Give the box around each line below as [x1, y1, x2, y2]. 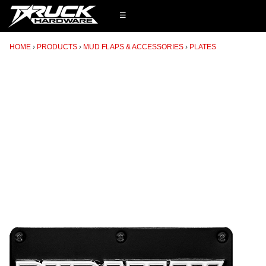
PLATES [189, 42, 216, 51]
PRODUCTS [37, 42, 77, 51]
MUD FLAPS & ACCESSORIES [83, 42, 183, 51]
